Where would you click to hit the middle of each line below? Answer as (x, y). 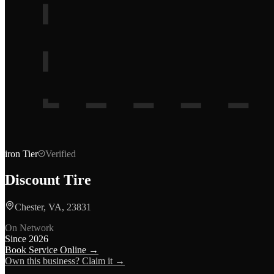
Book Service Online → (52, 250)
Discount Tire (48, 180)
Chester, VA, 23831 (53, 207)
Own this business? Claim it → (65, 261)
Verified (61, 154)
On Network (29, 228)
